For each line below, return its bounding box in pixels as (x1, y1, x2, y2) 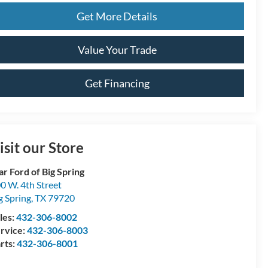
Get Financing (84, 76, 150, 90)
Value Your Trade (77, 42, 157, 56)
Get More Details (77, 9, 157, 23)
